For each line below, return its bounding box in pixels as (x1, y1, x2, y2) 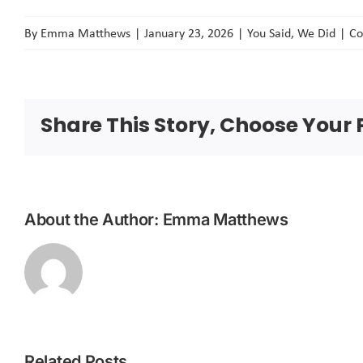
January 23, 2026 (144, 23, 233, 41)
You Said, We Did (247, 23, 335, 41)
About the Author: (24, 209, 163, 229)
